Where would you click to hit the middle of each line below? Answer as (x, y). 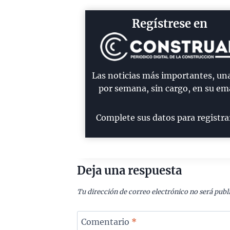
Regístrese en (170, 24)
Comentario (106, 222)
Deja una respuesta (129, 171)
